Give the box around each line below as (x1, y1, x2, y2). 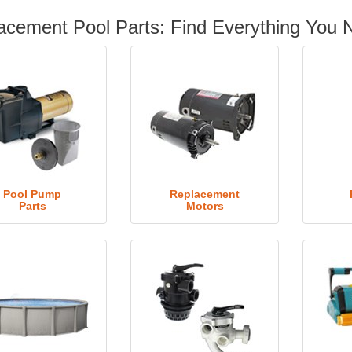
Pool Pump (3, 188, 62, 200)
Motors (185, 200, 224, 212)
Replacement (170, 188, 240, 200)
